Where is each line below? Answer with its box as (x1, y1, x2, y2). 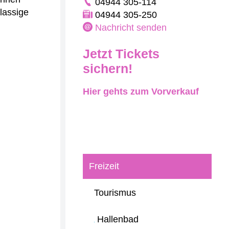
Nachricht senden (95, 22, 167, 33)
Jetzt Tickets (83, 47, 159, 61)
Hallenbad (97, 214, 139, 224)
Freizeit (89, 161, 119, 171)
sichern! (83, 61, 132, 76)
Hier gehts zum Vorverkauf (83, 86, 199, 97)
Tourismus (94, 188, 136, 198)
